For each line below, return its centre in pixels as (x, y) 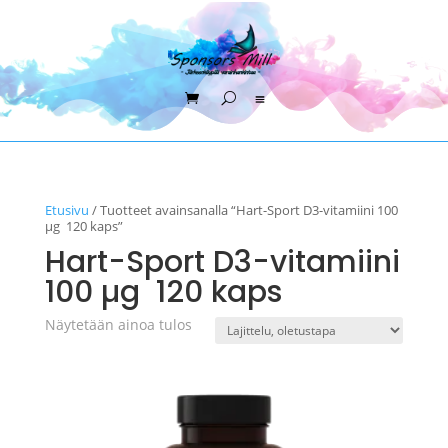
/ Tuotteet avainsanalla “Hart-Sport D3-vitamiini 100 (243, 210)
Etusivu (66, 210)
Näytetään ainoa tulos (118, 324)
